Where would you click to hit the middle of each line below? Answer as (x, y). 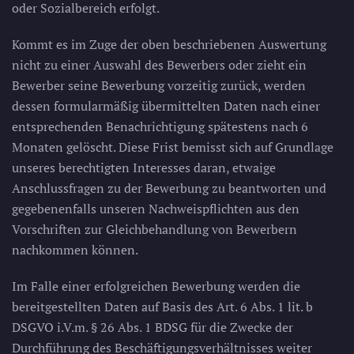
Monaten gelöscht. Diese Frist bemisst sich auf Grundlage (173, 147)
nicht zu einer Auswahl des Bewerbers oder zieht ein (159, 65)
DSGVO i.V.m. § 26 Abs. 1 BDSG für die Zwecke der (153, 327)
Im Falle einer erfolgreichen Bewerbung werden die (156, 286)
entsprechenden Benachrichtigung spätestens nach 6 (160, 126)
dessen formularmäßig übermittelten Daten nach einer (166, 106)
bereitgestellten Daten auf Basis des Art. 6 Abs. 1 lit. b (162, 307)
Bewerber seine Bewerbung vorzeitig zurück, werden (159, 85)
